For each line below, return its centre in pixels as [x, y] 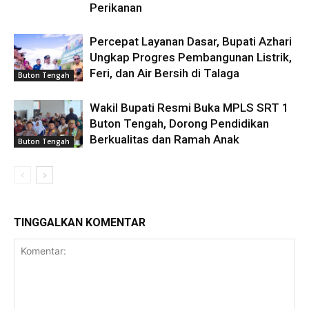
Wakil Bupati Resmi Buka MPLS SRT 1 [189, 108]
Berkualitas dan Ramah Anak [165, 140]
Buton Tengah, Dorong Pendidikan [179, 124]
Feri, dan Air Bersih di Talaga [165, 73]
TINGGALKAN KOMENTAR [80, 223]
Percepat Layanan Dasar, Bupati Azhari [191, 42]
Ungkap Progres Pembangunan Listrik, [191, 58]
